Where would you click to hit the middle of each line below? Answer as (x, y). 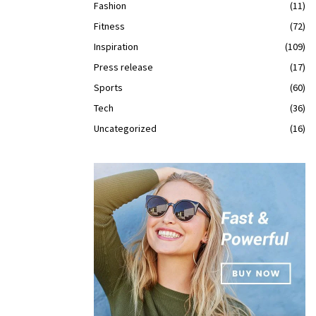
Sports (108, 87)
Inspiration (116, 47)
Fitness (109, 26)
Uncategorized (125, 128)
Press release (123, 67)
